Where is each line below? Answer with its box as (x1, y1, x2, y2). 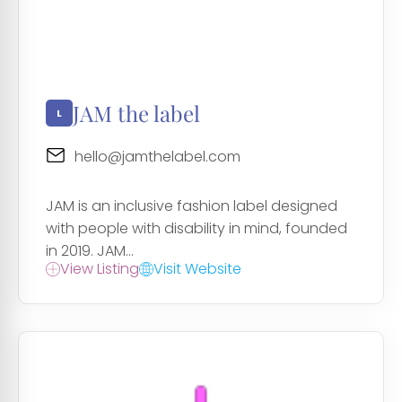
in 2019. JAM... (46, 240, 134, 262)
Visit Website (153, 258, 241, 280)
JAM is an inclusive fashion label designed (46, 196, 337, 217)
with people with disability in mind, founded (46, 218, 347, 240)
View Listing (60, 258, 139, 280)
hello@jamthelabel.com (74, 146, 240, 168)
